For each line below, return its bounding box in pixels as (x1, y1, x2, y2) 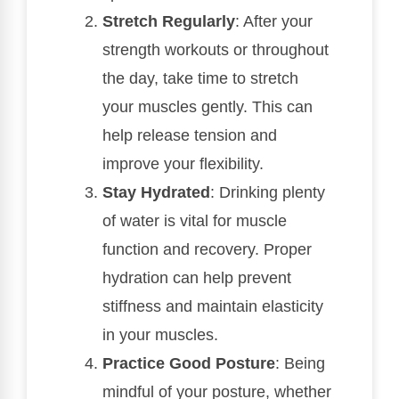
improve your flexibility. (102, 154, 264, 173)
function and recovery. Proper (102, 240, 312, 258)
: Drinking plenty (210, 183, 325, 201)
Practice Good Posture (102, 354, 275, 372)
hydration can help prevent (102, 268, 291, 287)
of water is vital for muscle (102, 211, 287, 230)
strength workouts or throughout (102, 40, 329, 59)
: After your (235, 12, 313, 30)
